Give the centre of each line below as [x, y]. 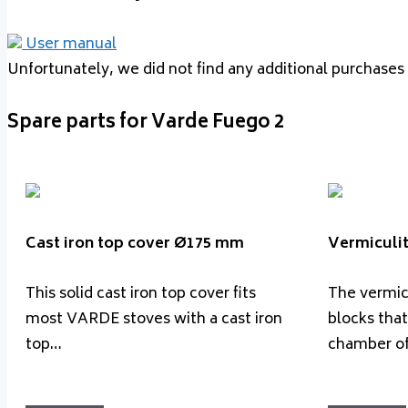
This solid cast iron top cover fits [141, 294]
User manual [71, 45]
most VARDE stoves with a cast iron [154, 319]
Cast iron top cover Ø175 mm [135, 245]
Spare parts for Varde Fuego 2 [146, 123]
